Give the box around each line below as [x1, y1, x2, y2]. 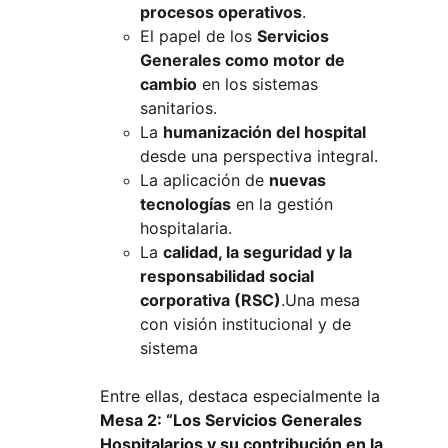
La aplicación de [140, 170, 264, 190]
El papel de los [140, 26, 252, 46]
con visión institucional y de [140, 314, 356, 334]
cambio [140, 74, 197, 94]
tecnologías [140, 194, 231, 214]
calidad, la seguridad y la [163, 242, 356, 262]
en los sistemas [202, 74, 323, 94]
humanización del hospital [163, 122, 366, 142]
